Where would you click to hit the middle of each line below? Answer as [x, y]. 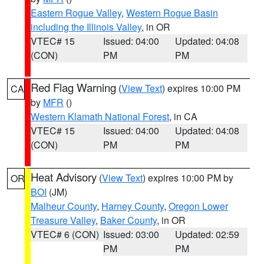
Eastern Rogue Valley [76, 13]
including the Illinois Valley [86, 27]
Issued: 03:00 [131, 234]
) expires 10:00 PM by [188, 178]
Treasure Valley [63, 220]
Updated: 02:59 [207, 234]
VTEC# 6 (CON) [65, 234]
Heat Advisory [64, 177]
